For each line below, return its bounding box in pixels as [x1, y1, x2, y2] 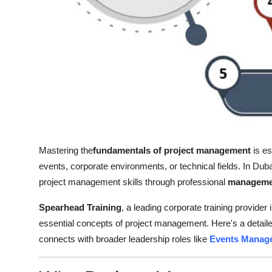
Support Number [9, 64, 86, 76]
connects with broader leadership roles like [39, 233, 207, 244]
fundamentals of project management [93, 144, 251, 155]
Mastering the [39, 144, 93, 155]
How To [9, 34, 45, 46]
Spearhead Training [39, 202, 121, 212]
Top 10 [9, 4, 40, 16]
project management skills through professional [39, 176, 228, 187]
